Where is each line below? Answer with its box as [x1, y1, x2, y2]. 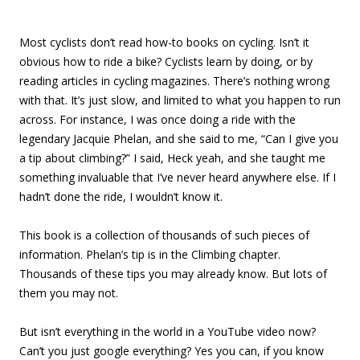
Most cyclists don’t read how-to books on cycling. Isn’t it [19, 35, 309, 50]
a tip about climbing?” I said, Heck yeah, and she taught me [19, 150, 325, 166]
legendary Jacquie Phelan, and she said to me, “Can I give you [19, 131, 338, 146]
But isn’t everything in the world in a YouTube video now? [19, 324, 316, 339]
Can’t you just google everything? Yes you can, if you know [19, 343, 324, 358]
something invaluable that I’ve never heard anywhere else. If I [19, 170, 336, 185]
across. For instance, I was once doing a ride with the [19, 112, 296, 127]
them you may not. [19, 285, 118, 301]
